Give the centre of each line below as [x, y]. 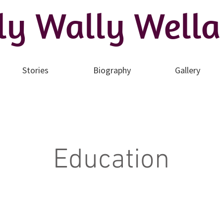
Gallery [188, 70]
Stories [35, 70]
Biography [112, 70]
